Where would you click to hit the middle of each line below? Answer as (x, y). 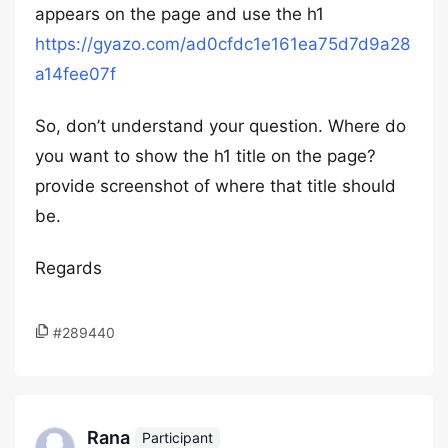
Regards (68, 268)
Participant (177, 437)
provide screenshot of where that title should (215, 186)
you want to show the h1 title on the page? (205, 156)
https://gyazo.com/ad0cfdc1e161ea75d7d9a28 (222, 44)
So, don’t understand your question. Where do (220, 126)
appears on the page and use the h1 (179, 14)
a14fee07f (75, 74)
